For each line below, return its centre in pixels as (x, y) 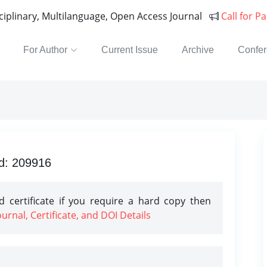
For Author (45, 50)
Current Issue (130, 50)
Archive (198, 50)
